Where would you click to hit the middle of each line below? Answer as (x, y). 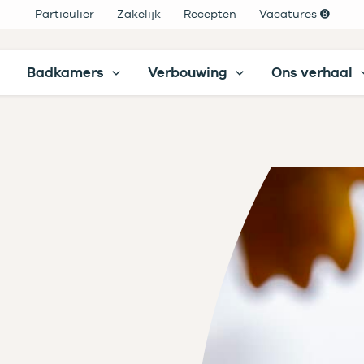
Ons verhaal (312, 72)
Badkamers (65, 72)
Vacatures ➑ (294, 14)
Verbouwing (188, 72)
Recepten (210, 14)
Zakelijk (139, 14)
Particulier (64, 14)
